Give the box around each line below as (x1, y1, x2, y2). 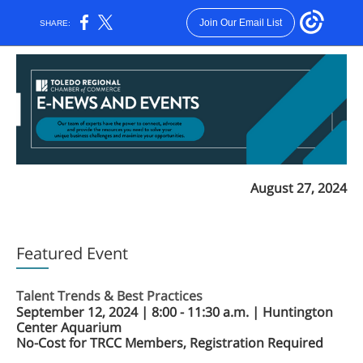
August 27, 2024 (250, 179, 347, 197)
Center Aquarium (16, 318, 122, 336)
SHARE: (35, 18, 76, 28)
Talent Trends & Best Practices (16, 287, 203, 305)
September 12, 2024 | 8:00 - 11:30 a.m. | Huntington (16, 303, 333, 321)
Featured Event (16, 242, 128, 264)
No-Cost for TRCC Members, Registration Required (16, 334, 323, 352)
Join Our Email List (199, 17, 282, 28)
